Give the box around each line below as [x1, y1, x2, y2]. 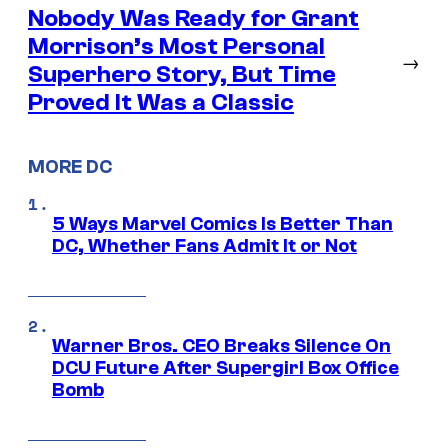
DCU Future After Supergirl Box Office [52, 357, 399, 380]
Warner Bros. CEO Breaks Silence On [52, 335, 391, 358]
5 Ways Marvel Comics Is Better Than [52, 213, 393, 236]
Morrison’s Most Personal [28, 32, 325, 60]
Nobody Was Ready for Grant [28, 4, 359, 32]
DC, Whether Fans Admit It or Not [52, 235, 357, 258]
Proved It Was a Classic [28, 88, 294, 116]
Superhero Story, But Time [28, 60, 336, 88]
